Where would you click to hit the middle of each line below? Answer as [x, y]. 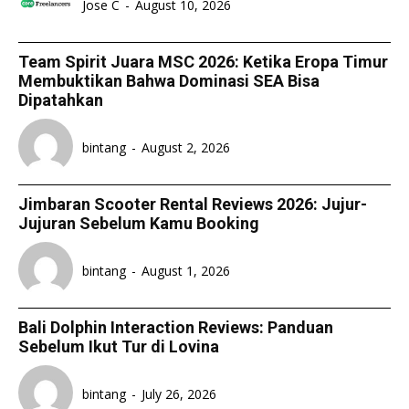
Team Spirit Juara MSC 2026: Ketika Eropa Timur [203, 61]
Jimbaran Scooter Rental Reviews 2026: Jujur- [193, 204]
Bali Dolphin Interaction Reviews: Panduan [176, 327]
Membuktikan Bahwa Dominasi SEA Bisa [169, 80]
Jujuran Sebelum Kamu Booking [139, 223]
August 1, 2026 [186, 271]
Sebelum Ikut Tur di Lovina [119, 346]
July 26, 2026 [179, 394]
